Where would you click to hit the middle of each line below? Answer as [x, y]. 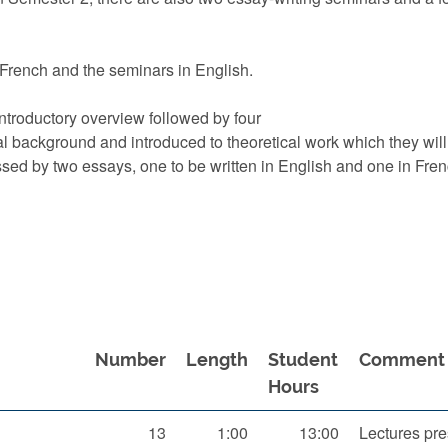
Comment [402, 359]
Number [130, 359]
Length [217, 359]
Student [303, 359]
